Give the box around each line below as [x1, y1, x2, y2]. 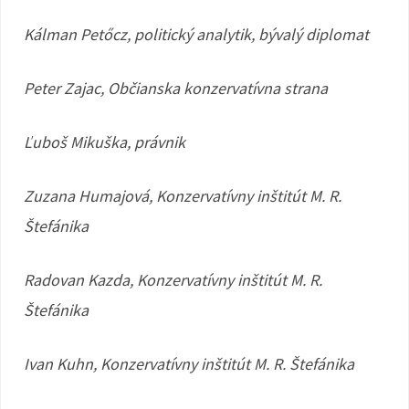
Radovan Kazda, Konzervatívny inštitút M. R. [24, 269, 322, 290]
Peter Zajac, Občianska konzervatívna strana [24, 78, 328, 99]
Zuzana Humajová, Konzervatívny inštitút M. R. [24, 185, 341, 206]
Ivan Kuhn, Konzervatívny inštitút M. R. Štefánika [24, 353, 354, 374]
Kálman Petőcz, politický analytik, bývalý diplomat [24, 24, 369, 45]
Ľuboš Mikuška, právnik [24, 131, 185, 152]
